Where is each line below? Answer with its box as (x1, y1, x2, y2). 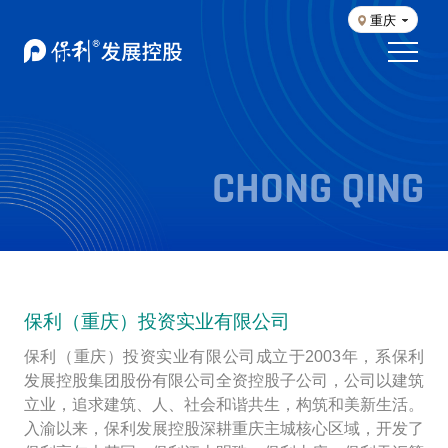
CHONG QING (212, 162, 425, 218)
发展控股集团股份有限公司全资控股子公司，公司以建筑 (23, 371, 425, 389)
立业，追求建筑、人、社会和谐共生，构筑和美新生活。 (23, 395, 425, 413)
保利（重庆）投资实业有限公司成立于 (23, 347, 306, 365)
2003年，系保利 (305, 347, 425, 365)
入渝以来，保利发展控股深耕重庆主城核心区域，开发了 (23, 419, 425, 437)
